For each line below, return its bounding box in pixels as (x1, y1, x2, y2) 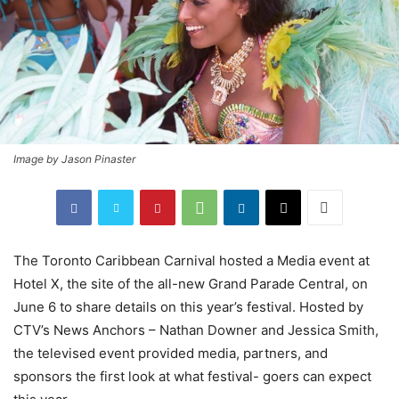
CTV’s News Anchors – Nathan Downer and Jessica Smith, (13, 322, 379, 339)
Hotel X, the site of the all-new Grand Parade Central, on (13, 275, 368, 293)
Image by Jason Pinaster (13, 152, 135, 167)
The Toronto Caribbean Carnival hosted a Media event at (13, 252, 370, 270)
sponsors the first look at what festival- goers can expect (13, 368, 371, 386)
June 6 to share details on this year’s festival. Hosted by (13, 298, 363, 316)
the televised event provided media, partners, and (13, 345, 328, 362)
